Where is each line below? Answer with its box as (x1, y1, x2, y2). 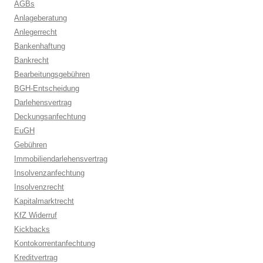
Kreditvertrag (14, 253, 58, 262)
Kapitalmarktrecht (14, 197, 74, 205)
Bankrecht (14, 56, 49, 65)
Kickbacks (14, 225, 50, 234)
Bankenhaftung (14, 42, 65, 50)
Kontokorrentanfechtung (14, 239, 95, 248)
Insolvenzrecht (14, 183, 64, 191)
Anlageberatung (14, 14, 67, 22)
